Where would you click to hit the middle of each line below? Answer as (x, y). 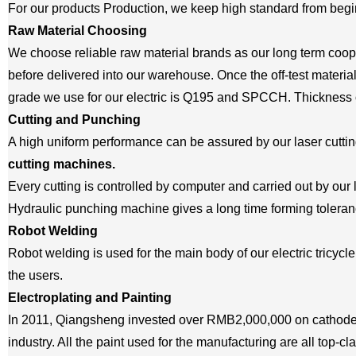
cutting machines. (61, 164)
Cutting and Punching (74, 120)
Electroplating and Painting (89, 298)
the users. (35, 275)
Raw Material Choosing (77, 31)
